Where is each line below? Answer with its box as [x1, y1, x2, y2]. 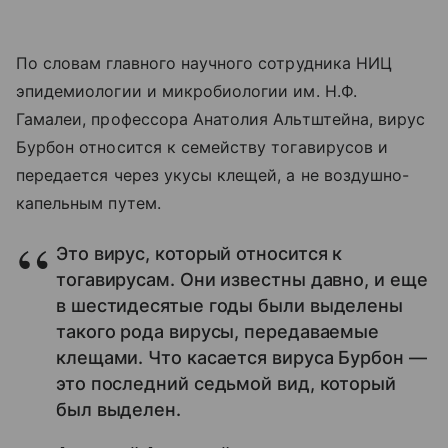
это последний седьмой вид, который [56, 373, 396, 395]
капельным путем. [16, 193, 161, 214]
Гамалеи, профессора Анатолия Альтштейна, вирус [16, 109, 426, 130]
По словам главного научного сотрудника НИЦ [16, 53, 393, 74]
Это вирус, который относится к [56, 243, 343, 265]
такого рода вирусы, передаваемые [56, 321, 380, 343]
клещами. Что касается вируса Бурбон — [56, 347, 427, 369]
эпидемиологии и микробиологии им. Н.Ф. [16, 81, 357, 102]
